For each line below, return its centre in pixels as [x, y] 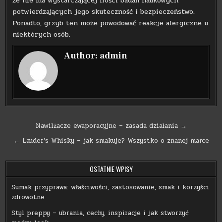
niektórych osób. [42, 35]
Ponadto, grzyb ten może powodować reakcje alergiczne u [111, 23]
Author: [82, 56]
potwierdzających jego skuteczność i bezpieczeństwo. [104, 12]
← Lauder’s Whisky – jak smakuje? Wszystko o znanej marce [111, 141]
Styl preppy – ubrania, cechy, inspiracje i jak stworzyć [100, 213]
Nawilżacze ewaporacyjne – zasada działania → [111, 126]
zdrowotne [28, 197]
